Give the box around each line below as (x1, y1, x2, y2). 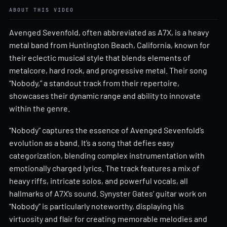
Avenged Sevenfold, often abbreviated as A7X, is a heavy (9, 27, 209, 37)
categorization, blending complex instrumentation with (9, 150, 205, 160)
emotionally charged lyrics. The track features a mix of (9, 163, 200, 173)
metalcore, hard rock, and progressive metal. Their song (9, 65, 207, 75)
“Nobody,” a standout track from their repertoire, (9, 78, 179, 88)
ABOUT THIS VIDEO (9, 7, 74, 13)
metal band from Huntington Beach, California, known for (9, 40, 210, 50)
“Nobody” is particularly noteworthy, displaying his (9, 201, 184, 211)
